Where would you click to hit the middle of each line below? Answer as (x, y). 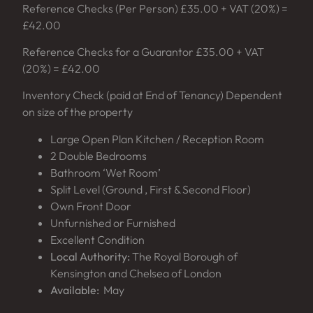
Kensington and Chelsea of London (136, 273)
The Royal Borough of (184, 256)
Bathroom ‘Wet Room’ (105, 172)
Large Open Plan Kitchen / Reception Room (157, 139)
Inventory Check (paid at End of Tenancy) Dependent (152, 95)
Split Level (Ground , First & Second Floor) (151, 189)
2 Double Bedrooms (99, 155)
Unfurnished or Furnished (113, 223)
